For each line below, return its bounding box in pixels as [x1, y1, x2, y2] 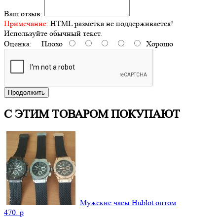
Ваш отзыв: [4, 9, 42, 19]
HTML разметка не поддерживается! [48, 19, 173, 29]
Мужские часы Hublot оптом [80, 198, 176, 208]
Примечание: [4, 19, 48, 29]
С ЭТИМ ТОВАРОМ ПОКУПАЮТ [4, 108, 180, 121]
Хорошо [142, 39, 173, 49]
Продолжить [8, 89, 45, 97]
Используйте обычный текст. [4, 29, 102, 38]
